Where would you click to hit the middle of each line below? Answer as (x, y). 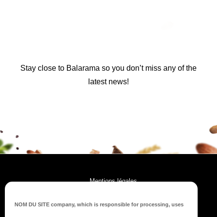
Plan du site (113, 211)
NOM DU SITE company (44, 204)
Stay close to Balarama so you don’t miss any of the (108, 68)
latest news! (108, 82)
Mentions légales (113, 181)
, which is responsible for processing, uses (129, 204)
